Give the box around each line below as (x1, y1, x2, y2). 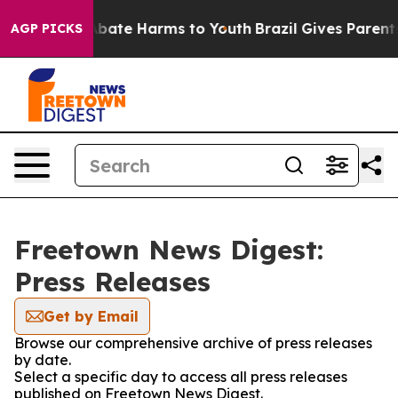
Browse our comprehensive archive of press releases (14, 334, 372, 352)
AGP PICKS (11, 20, 83, 36)
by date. (14, 351, 71, 369)
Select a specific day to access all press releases (14, 368, 347, 386)
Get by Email (44, 307, 139, 325)
